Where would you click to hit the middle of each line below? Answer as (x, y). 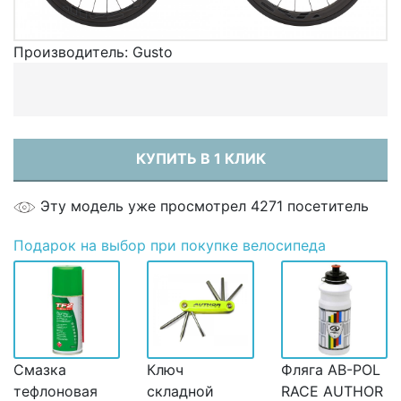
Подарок (45, 245)
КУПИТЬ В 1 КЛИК (200, 158)
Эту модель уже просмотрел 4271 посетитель (205, 205)
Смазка (40, 369)
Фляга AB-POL (330, 369)
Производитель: (73, 51)
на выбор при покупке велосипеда (201, 245)
